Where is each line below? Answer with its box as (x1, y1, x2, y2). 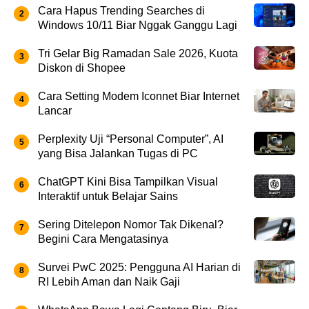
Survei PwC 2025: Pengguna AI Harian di (38, 261, 241, 273)
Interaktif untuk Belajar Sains (38, 190, 178, 202)
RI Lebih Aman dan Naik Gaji (38, 275, 180, 288)
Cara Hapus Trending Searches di (38, 4, 205, 17)
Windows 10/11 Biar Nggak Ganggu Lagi (38, 19, 237, 31)
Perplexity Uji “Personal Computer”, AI (38, 132, 223, 145)
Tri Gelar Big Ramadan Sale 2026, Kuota (38, 47, 238, 59)
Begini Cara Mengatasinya (38, 232, 168, 245)
